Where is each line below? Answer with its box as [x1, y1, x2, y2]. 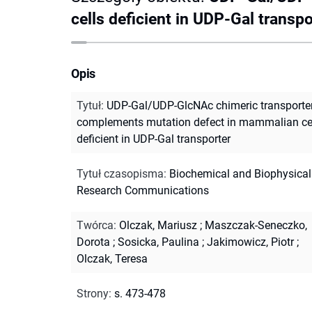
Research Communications [77, 183, 209, 197]
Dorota [77, 235, 110, 249]
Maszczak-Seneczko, [205, 218, 307, 232]
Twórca [77, 218, 114, 232]
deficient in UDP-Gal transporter [77, 132, 231, 146]
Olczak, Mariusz [119, 218, 197, 232]
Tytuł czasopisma [77, 166, 164, 180]
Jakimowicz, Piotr [207, 235, 294, 249]
